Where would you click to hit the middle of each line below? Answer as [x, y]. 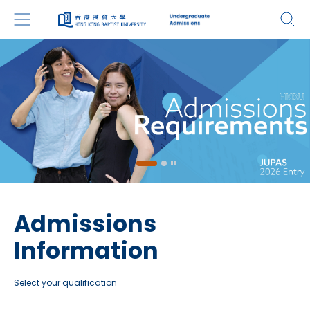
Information [86, 250]
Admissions [85, 224]
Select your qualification [65, 282]
